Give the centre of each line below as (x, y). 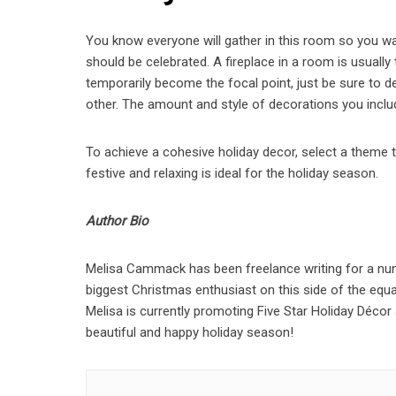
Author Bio (118, 221)
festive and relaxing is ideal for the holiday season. (232, 173)
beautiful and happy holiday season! (190, 332)
